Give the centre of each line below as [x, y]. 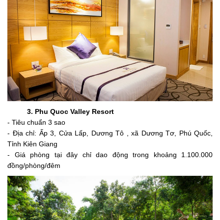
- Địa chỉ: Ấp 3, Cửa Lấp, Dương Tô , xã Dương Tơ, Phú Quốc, [110, 133]
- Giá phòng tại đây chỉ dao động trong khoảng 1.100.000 [110, 154]
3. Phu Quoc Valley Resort [70, 111]
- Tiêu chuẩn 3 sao [36, 122]
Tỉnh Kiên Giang [32, 144]
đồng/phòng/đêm [34, 165]
